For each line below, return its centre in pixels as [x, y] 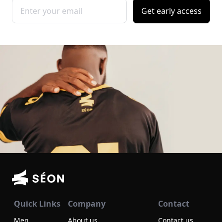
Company [87, 203]
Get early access [171, 11]
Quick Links [37, 203]
